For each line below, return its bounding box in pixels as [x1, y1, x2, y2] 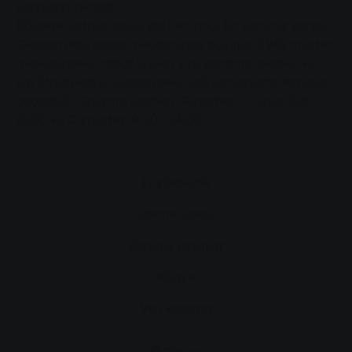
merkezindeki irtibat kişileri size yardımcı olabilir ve [16, 55, 316, 71]
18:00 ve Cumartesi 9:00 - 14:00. [16, 112, 204, 128]
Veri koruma [140, 300, 212, 317]
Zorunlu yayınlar [128, 237, 224, 254]
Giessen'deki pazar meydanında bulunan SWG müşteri [16, 36, 335, 53]
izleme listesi [138, 206, 214, 222]
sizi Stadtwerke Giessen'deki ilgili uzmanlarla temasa [16, 74, 327, 90]
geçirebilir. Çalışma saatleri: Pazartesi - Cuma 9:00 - [16, 93, 320, 109]
